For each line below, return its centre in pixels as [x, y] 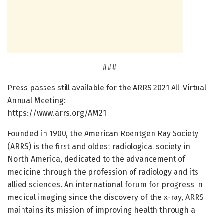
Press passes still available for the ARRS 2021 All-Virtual [107, 88]
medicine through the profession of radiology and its [103, 172]
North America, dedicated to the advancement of [96, 159]
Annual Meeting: [36, 101]
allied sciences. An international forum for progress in [105, 185]
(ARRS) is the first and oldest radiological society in [99, 147]
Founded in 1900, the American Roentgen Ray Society [103, 134]
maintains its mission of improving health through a [101, 210]
